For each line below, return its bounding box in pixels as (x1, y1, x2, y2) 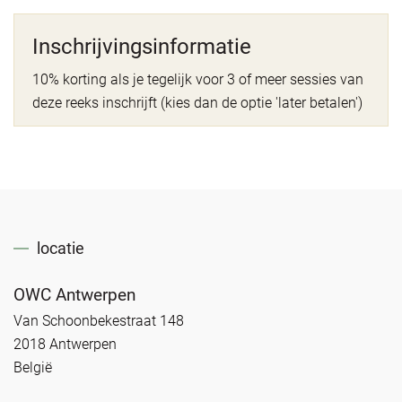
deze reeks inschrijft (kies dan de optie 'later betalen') (32, 93, 363, 111)
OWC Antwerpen (13, 284, 135, 305)
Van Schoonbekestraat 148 (13, 311, 184, 329)
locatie (37, 238, 84, 258)
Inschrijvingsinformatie (32, 33, 251, 59)
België (13, 358, 52, 376)
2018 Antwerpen (13, 335, 117, 353)
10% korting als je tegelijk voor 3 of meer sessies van (32, 70, 363, 88)
